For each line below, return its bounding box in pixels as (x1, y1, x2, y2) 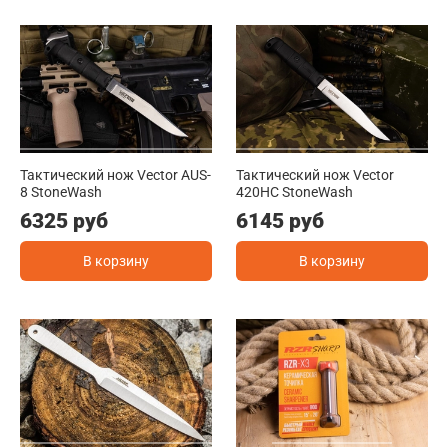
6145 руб (236, 208, 324, 233)
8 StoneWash (20, 183, 102, 200)
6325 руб (20, 208, 108, 233)
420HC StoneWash (236, 183, 353, 200)
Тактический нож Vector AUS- (20, 166, 211, 183)
